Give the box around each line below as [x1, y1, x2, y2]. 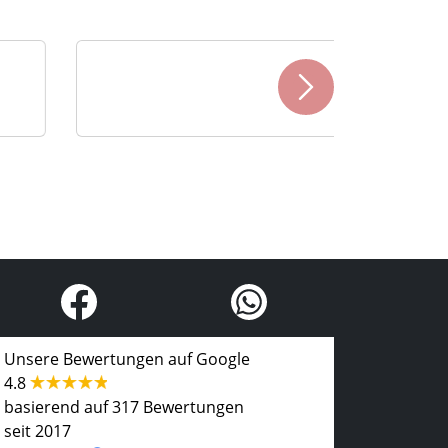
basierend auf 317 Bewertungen [4, 395, 244, 418]
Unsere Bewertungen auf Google [4, 347, 250, 370]
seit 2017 [4, 419, 71, 442]
